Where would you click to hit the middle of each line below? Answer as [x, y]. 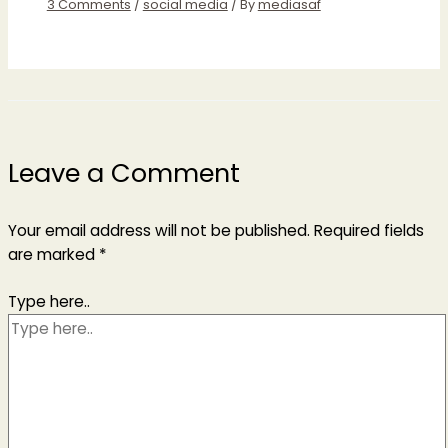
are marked [53, 255]
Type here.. [49, 302]
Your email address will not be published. [159, 231]
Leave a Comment [124, 172]
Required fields [369, 231]
